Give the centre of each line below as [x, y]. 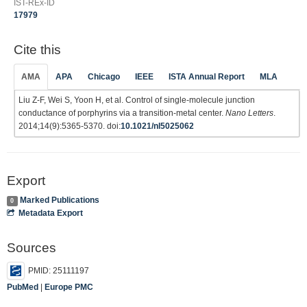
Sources [32, 248]
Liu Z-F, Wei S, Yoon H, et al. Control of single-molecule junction [137, 100]
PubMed [23, 287]
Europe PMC [69, 287]
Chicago [104, 76]
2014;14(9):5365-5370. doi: [70, 126]
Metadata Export [51, 213]
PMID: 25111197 [59, 270]
